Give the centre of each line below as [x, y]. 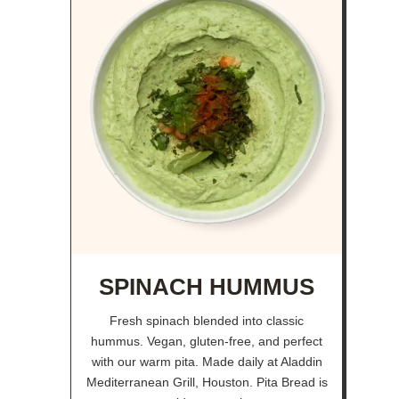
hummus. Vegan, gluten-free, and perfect [207, 341]
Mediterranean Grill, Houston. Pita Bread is [207, 382]
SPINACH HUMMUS [207, 287]
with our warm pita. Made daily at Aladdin [207, 361]
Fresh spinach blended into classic [207, 320]
